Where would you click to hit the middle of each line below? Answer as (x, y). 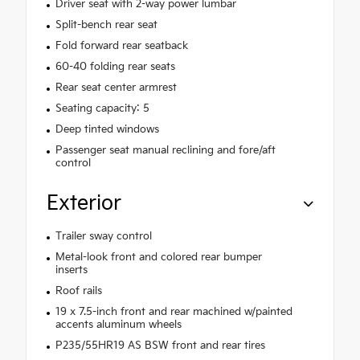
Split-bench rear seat (106, 25)
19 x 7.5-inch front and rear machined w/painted (174, 312)
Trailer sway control (103, 237)
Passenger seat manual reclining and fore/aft (165, 151)
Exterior (84, 204)
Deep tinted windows (107, 130)
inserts (71, 270)
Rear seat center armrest (116, 88)
